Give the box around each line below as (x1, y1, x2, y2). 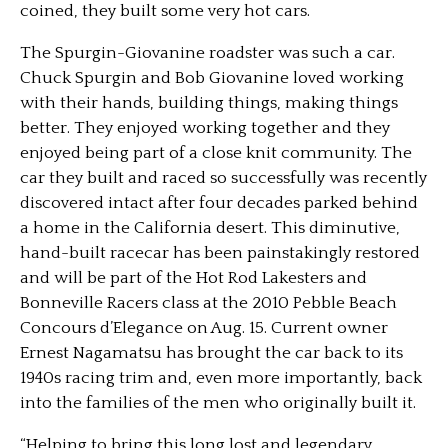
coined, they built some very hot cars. (20, 2, 310, 20)
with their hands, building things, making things (20, 94, 398, 112)
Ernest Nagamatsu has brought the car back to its (20, 344, 403, 362)
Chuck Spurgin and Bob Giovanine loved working (20, 69, 404, 87)
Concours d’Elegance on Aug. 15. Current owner (20, 319, 388, 337)
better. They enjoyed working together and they (20, 119, 390, 137)
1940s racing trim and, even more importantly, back (20, 369, 422, 387)
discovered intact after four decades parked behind (20, 194, 418, 212)
